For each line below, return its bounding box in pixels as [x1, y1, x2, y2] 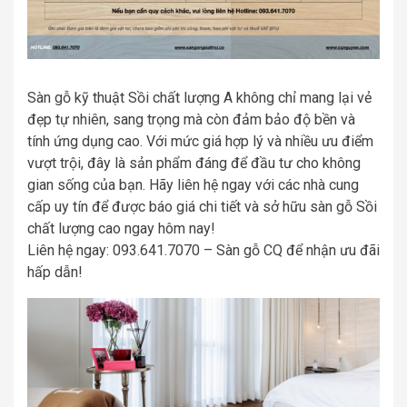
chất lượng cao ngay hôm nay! [27, 219, 215, 237]
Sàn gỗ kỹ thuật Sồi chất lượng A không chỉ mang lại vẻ [27, 88, 372, 106]
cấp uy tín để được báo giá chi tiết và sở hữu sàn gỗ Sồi [27, 197, 377, 215]
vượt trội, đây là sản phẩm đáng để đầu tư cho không [27, 154, 361, 172]
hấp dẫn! [27, 263, 83, 281]
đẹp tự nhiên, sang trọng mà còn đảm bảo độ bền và [27, 110, 355, 128]
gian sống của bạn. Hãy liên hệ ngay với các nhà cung [27, 175, 359, 194]
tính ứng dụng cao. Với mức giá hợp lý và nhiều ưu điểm [27, 132, 373, 150]
